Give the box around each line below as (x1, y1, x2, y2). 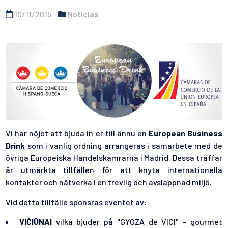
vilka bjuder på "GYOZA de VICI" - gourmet (51, 217, 222, 227)
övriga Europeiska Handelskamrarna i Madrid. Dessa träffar (6, 153, 222, 163)
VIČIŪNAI (19, 217, 52, 227)
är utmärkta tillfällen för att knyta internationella (6, 165, 222, 175)
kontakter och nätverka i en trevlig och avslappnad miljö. (6, 177, 212, 187)
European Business (148, 128, 222, 138)
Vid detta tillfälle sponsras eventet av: (6, 197, 149, 207)
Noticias (68, 9, 99, 19)
